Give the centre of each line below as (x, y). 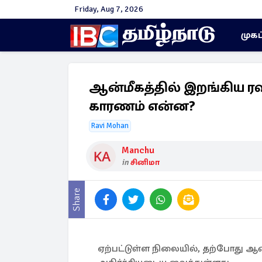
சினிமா (145, 162)
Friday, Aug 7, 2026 (109, 9)
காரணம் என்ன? (142, 106)
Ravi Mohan (110, 126)
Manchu (138, 150)
